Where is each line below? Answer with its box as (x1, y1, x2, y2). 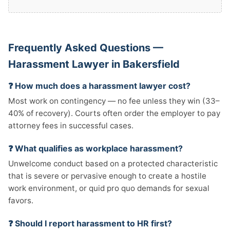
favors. (8, 196, 33, 205)
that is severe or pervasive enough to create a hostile (8, 171, 206, 181)
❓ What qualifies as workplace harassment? (8, 143, 183, 154)
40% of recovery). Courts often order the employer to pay (8, 108, 220, 118)
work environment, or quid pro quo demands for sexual (8, 183, 209, 193)
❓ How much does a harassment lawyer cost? (8, 81, 190, 91)
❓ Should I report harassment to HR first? (8, 218, 172, 228)
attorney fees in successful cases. (8, 121, 133, 130)
